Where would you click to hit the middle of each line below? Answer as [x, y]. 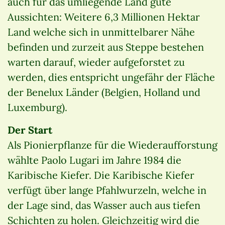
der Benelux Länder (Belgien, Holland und [104, 92]
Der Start [30, 130]
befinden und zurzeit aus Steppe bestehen [106, 47]
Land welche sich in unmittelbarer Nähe [101, 32]
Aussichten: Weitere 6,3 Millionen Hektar [104, 17]
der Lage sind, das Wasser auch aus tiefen [104, 205]
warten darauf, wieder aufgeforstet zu [96, 62]
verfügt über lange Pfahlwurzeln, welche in [107, 190]
